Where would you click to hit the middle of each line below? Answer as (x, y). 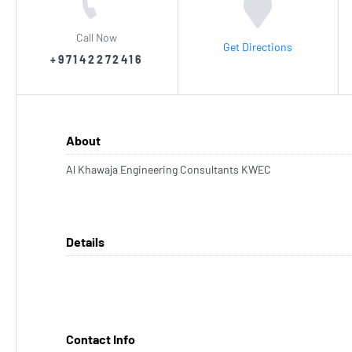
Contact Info (101, 339)
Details (85, 242)
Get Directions (258, 46)
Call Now (97, 37)
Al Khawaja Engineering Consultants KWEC (169, 169)
